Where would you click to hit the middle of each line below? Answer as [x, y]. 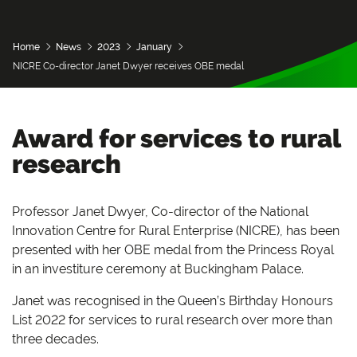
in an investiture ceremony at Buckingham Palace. [158, 269]
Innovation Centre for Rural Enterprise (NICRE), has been [176, 231]
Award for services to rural [176, 139]
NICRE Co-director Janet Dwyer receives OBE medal [128, 66]
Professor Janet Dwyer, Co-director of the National [160, 212]
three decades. [55, 339]
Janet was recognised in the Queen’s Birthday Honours [173, 301]
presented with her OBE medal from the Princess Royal [173, 250]
